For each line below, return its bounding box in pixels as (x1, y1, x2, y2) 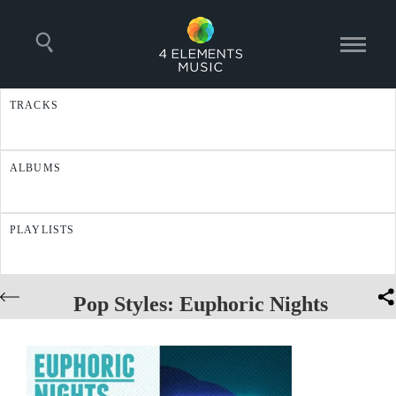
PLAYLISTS (10, 223, 74, 236)
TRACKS (10, 99, 58, 112)
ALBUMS (10, 161, 61, 174)
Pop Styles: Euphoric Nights (73, 293, 328, 316)
